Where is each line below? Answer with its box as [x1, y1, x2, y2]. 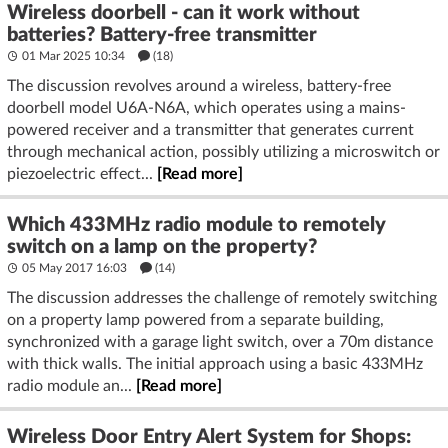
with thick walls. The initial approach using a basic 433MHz [7, 355, 423, 372]
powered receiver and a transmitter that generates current [7, 121, 414, 138]
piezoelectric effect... [7, 165, 157, 182]
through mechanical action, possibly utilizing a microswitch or [7, 143, 440, 160]
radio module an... [7, 377, 136, 394]
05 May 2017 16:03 [19, 261, 130, 274]
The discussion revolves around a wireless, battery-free [7, 77, 391, 94]
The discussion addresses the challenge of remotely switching [7, 289, 437, 306]
